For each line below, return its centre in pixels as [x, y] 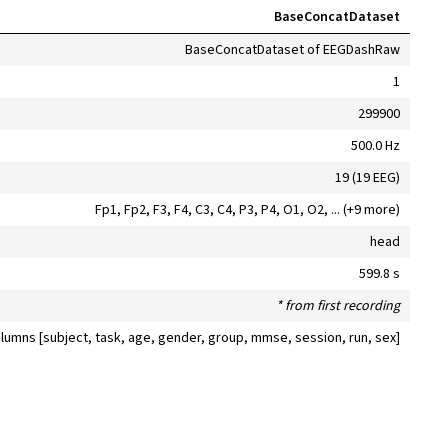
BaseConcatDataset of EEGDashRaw [292, 50]
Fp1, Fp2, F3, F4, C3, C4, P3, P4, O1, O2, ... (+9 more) [247, 210]
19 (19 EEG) [367, 178]
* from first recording [337, 306]
